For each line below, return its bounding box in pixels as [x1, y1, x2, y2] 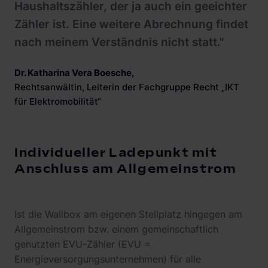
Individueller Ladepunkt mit [14, 145, 218, 161]
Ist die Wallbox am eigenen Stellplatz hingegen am [14, 208, 242, 221]
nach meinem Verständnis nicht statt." [14, 35, 224, 50]
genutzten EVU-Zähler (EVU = [14, 238, 151, 251]
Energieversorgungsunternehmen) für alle [14, 253, 201, 266]
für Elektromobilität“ [14, 96, 101, 108]
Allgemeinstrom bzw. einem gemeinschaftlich [14, 223, 218, 236]
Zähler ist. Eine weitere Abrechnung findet [14, 17, 248, 32]
